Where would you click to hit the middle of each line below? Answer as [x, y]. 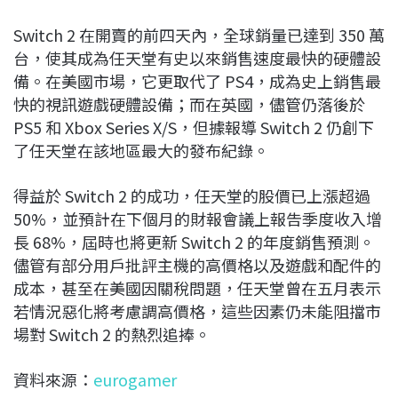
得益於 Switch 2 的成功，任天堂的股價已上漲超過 [192, 196]
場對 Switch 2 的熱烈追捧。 [112, 334]
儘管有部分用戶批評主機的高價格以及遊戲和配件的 [197, 265]
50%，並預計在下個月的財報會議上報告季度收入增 [198, 219]
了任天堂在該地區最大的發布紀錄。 [141, 151]
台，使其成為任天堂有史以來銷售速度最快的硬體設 [197, 58]
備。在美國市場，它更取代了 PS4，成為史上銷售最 [197, 81]
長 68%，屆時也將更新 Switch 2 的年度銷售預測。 [194, 242]
